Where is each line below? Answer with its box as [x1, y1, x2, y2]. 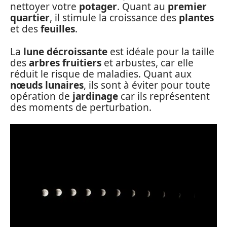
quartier [10, 11, 50, 24]
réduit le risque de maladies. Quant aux [10, 67, 192, 81]
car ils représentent [118, 89, 210, 103]
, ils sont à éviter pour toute [84, 78, 210, 92]
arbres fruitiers [29, 56, 101, 69]
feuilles [41, 22, 75, 35]
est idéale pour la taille [107, 45, 214, 58]
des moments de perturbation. [10, 100, 152, 114]
